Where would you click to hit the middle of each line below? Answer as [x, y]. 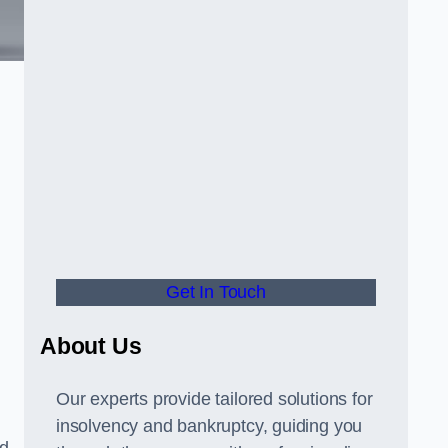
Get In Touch [216, 292]
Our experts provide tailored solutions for [214, 399]
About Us [91, 346]
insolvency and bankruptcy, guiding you [209, 426]
